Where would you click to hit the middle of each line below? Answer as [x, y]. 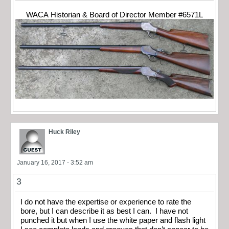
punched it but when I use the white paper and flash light [113, 220]
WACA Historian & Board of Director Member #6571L [114, 15]
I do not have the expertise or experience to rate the [106, 202]
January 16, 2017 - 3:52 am [55, 162]
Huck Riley [64, 132]
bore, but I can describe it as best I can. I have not [104, 211]
